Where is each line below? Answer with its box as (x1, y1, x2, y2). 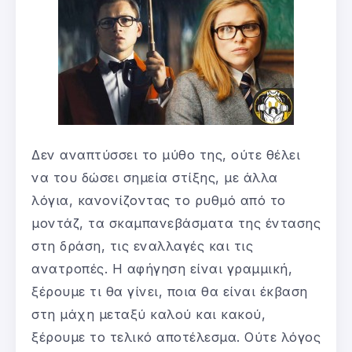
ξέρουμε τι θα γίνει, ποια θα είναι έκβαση (31, 283, 308, 299)
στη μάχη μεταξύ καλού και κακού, (31, 306, 266, 322)
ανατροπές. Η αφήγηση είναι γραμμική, (31, 260, 292, 277)
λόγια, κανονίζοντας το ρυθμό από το (31, 192, 286, 208)
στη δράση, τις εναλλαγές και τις (31, 237, 253, 254)
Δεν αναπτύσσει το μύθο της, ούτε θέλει (31, 146, 300, 163)
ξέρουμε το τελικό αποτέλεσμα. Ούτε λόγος (31, 328, 321, 345)
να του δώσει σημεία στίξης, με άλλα (31, 169, 278, 185)
